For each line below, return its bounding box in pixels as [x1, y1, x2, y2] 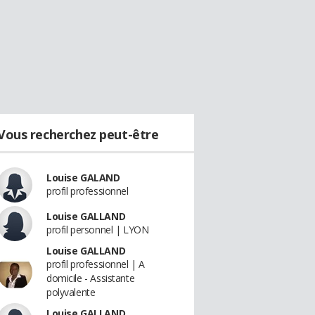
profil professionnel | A [46, 257, 145, 271]
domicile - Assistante [46, 271, 135, 285]
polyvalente [46, 285, 96, 299]
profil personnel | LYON [46, 223, 149, 236]
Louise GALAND [46, 171, 120, 184]
